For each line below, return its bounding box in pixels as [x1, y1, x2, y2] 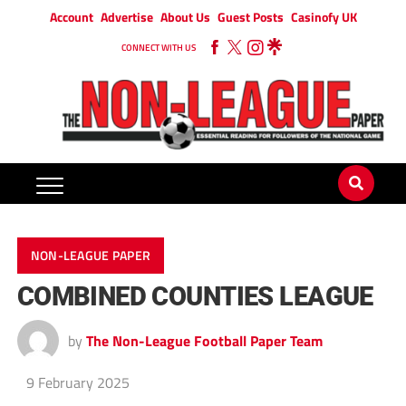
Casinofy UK [290, 7, 357, 26]
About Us [159, 7, 210, 26]
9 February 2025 [25, 372, 130, 394]
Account [49, 7, 93, 26]
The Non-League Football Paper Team [85, 330, 323, 353]
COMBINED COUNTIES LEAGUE [16, 281, 373, 313]
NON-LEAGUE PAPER [30, 246, 151, 266]
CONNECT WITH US [121, 41, 196, 54]
